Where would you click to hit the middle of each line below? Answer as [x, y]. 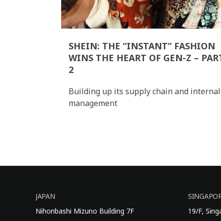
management [93, 103]
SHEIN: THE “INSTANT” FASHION [142, 46]
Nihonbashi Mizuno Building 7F [85, 211]
